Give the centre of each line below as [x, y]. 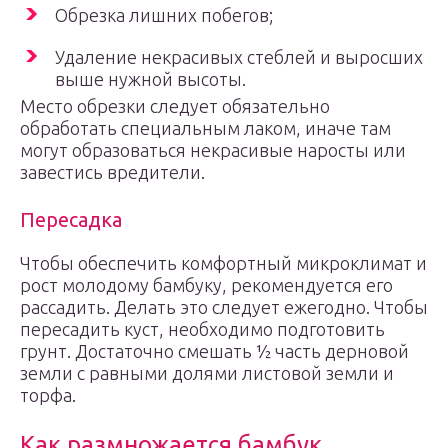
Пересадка [71, 219]
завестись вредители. [112, 172]
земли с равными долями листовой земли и [207, 373]
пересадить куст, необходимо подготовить [202, 329]
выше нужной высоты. [150, 79]
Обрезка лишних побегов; [164, 15]
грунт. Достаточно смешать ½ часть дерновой [214, 351]
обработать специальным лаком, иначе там [205, 128]
